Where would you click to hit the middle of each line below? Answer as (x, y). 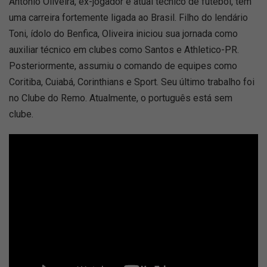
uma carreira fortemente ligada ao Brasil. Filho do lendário (128, 18)
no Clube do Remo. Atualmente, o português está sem (121, 98)
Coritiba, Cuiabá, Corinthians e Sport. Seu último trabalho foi (132, 82)
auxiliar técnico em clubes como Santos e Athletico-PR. (124, 50)
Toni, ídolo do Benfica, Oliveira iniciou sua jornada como (123, 34)
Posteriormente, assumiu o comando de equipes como (123, 66)
